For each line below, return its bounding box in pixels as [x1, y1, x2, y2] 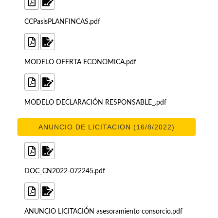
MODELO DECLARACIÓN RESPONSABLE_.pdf [24, 99, 166, 107]
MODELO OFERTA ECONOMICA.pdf [24, 59, 136, 66]
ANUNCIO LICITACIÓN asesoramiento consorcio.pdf [24, 208, 182, 216]
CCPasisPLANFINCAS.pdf [24, 18, 100, 26]
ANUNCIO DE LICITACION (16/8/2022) [38, 123, 175, 131]
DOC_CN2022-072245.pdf [24, 168, 105, 175]
